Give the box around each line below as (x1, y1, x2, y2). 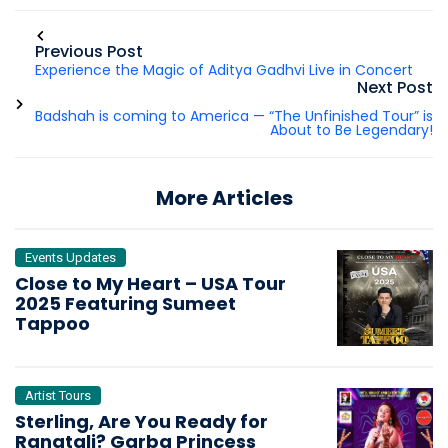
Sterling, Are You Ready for (15, 408, 268, 434)
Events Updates (25, 249, 116, 265)
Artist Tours (25, 387, 91, 403)
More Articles (155, 184, 293, 212)
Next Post (357, 76, 433, 99)
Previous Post (35, 40, 143, 63)
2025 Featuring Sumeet (15, 290, 236, 316)
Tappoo (15, 310, 90, 336)
